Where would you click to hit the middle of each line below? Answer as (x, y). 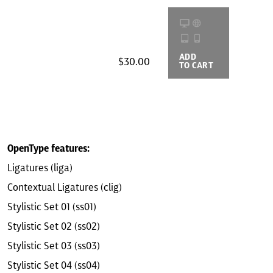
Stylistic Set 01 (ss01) (52, 207)
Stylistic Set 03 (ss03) (54, 246)
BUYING (245, 57)
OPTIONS (246, 65)
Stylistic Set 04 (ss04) (54, 265)
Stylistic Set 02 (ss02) (54, 226)
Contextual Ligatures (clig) (65, 187)
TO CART (196, 65)
